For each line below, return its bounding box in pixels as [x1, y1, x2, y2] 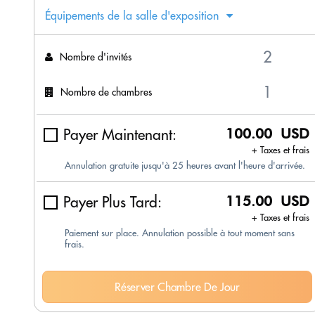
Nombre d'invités [60, 50, 131, 63]
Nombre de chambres [60, 85, 152, 98]
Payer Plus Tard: [63, 193, 162, 212]
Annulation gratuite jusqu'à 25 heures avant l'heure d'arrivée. [65, 160, 305, 172]
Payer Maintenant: [63, 125, 176, 145]
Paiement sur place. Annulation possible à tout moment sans [65, 227, 295, 239]
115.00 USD [226, 193, 309, 210]
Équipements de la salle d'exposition [45, 8, 219, 23]
